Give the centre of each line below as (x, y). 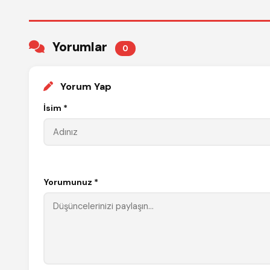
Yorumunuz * (71, 182)
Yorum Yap (85, 86)
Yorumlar (80, 46)
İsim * (55, 108)
